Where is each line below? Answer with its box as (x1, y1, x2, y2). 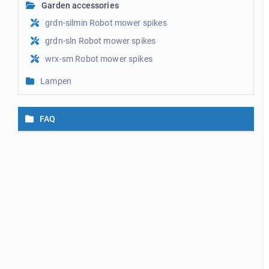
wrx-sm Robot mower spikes (45, 54, 153, 64)
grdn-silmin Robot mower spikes (45, 18, 167, 28)
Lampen (40, 76, 72, 86)
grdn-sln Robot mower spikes (45, 36, 156, 46)
